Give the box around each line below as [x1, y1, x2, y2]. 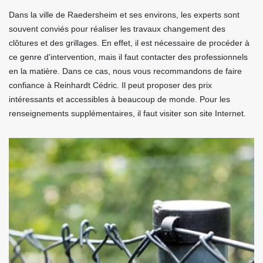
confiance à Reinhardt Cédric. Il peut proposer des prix [9, 80, 212, 90]
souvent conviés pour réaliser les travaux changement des [9, 23, 225, 33]
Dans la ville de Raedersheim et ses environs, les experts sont [9, 9, 240, 19]
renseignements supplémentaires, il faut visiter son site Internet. [9, 108, 246, 118]
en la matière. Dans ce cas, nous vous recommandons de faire [9, 66, 242, 76]
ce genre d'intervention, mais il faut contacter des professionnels [9, 52, 248, 62]
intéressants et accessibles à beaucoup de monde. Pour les [9, 94, 230, 104]
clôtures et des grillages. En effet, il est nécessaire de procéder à [9, 38, 249, 48]
